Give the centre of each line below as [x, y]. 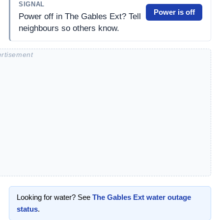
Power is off [174, 12]
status [27, 209]
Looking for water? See [55, 197]
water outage [168, 197]
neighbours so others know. [69, 28]
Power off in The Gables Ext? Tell [80, 17]
